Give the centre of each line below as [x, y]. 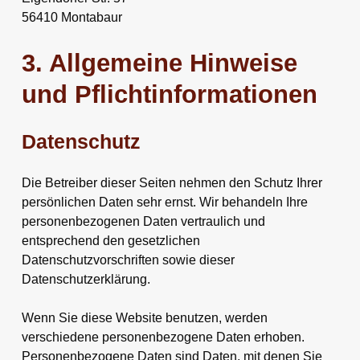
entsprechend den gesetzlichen [110, 240]
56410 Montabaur [72, 17]
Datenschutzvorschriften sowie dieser [128, 260]
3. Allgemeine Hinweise [159, 63]
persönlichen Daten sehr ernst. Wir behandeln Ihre [164, 202]
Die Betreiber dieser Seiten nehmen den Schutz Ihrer [172, 182]
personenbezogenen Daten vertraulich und [143, 221]
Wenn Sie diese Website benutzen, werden [144, 317]
